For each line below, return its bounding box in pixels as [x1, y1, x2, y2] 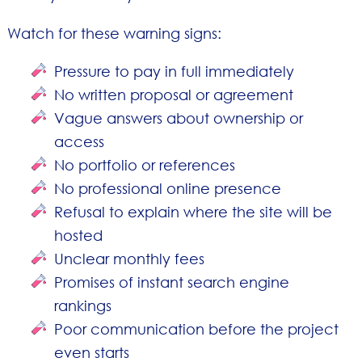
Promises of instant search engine [54, 272, 290, 291]
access [54, 132, 105, 150]
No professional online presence [54, 179, 282, 197]
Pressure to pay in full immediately [54, 61, 295, 80]
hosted [54, 225, 103, 244]
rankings [54, 296, 112, 314]
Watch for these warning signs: [6, 23, 221, 42]
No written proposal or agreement [54, 85, 294, 103]
